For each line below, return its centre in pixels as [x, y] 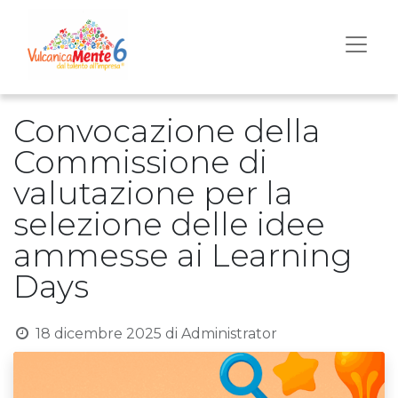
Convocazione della [167, 131]
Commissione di [140, 162]
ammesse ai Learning [183, 255]
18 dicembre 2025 [98, 334]
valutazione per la [153, 193]
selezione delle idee [169, 224]
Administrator [229, 334]
